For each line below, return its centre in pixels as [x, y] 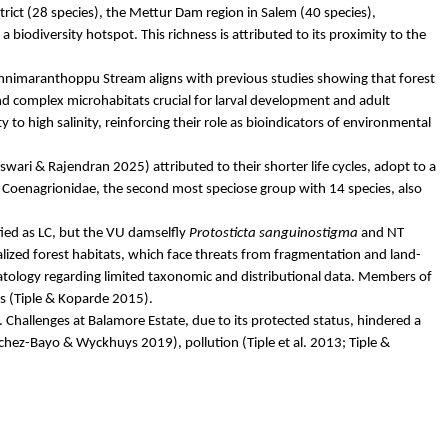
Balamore [116, 321]
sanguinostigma [308, 233]
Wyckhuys [107, 343]
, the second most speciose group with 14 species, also [259, 189]
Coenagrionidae [49, 189]
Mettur [150, 13]
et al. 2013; [312, 343]
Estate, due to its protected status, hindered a [282, 321]
